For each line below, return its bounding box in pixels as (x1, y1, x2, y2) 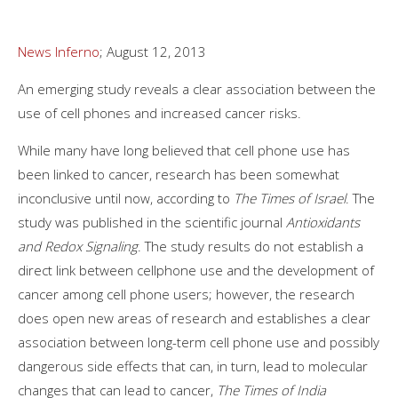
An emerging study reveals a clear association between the (18, 79, 376, 98)
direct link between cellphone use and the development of (18, 260, 374, 279)
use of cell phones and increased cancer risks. (18, 103, 301, 122)
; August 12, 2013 (99, 42, 206, 60)
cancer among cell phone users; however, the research (18, 284, 354, 303)
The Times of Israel (234, 188, 346, 207)
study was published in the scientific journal (18, 212, 286, 231)
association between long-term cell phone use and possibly (18, 332, 379, 351)
